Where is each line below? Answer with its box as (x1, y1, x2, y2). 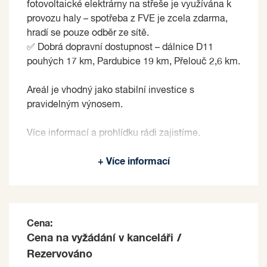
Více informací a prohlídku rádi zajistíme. (27, 128, 200, 138)
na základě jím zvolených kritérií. (27, 157, 166, 167)
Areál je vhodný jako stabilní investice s (27, 85, 194, 95)
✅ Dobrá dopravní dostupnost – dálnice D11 (27, 42, 213, 52)
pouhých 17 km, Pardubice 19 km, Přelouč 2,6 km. (27, 57, 240, 67)
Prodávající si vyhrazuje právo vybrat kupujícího (27, 142, 229, 153)
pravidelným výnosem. (27, 100, 123, 110)
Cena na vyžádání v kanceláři (27, 232, 173, 244)
